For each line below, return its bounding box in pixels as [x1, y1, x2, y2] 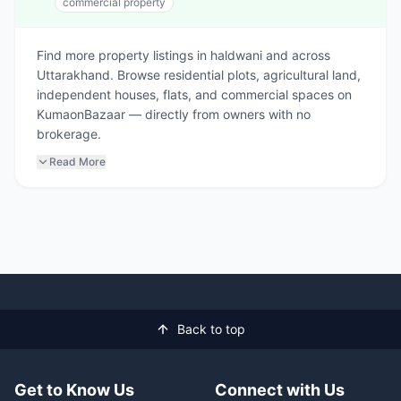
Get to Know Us [14, 380, 134, 399]
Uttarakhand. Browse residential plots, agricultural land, [37, 67, 361, 82]
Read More [49, 155, 106, 168]
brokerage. [37, 126, 101, 141]
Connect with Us [215, 380, 345, 399]
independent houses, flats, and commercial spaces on [37, 87, 352, 102]
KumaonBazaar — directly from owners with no [37, 107, 311, 122]
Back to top [177, 321, 245, 337]
